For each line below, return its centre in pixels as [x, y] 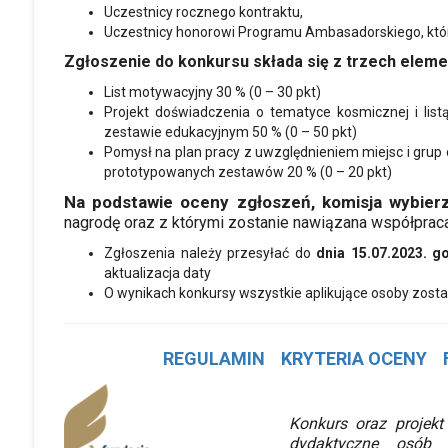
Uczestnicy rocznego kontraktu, [203, 11]
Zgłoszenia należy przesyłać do [210, 252]
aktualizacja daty [157, 272]
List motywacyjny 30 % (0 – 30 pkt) [212, 91]
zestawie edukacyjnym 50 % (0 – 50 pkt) [230, 131]
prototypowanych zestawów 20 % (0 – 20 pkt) [248, 171]
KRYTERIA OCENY [353, 358]
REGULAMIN [213, 358]
